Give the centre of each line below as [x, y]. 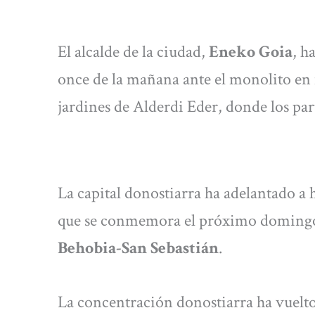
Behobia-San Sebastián [138, 248]
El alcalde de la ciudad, [133, 51]
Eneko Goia [251, 51]
